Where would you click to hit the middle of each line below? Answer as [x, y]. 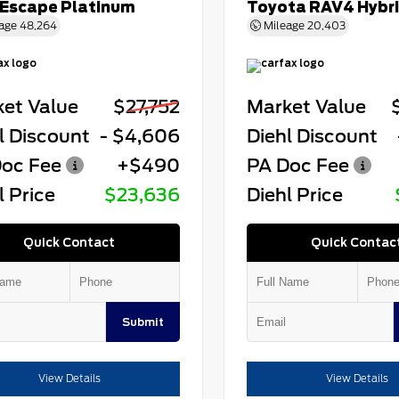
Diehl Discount [312, 137]
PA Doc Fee [297, 166]
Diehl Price [294, 195]
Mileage [284, 26]
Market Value [306, 107]
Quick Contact [69, 243]
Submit [142, 322]
